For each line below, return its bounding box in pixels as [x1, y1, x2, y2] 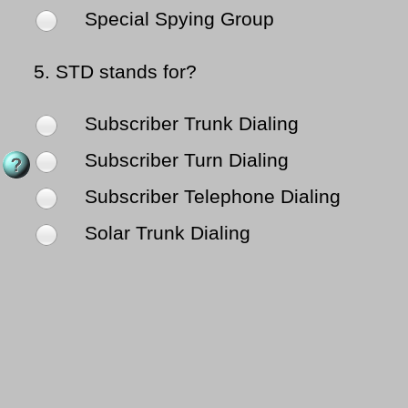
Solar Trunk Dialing [79, 222, 250, 245]
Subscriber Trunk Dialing [79, 113, 299, 136]
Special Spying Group [79, 8, 274, 31]
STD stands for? [56, 61, 197, 84]
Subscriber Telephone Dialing [79, 186, 341, 209]
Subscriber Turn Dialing [79, 149, 289, 172]
